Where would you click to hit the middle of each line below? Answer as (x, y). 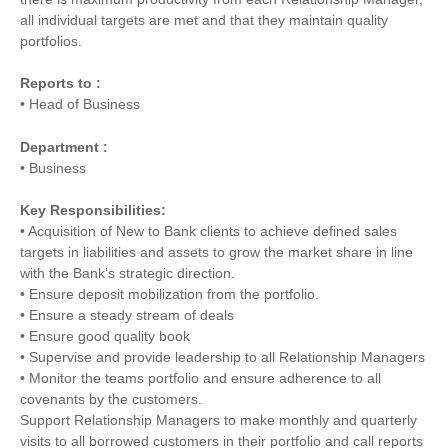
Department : (64, 146)
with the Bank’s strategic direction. (127, 272)
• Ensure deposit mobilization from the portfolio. (169, 293)
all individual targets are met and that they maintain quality (204, 20)
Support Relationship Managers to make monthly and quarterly (218, 419)
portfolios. (51, 41)
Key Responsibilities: (93, 209)
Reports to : (60, 83)
